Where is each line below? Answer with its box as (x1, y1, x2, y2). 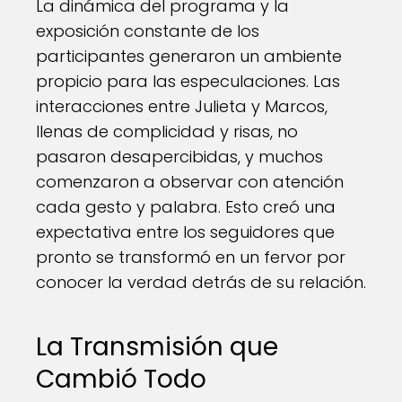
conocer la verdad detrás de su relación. (36, 271, 366, 293)
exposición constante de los (36, 20, 259, 42)
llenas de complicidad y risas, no (36, 120, 298, 143)
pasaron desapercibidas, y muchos (36, 145, 323, 168)
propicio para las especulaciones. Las (36, 70, 340, 92)
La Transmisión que (36, 329, 278, 364)
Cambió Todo (36, 362, 206, 397)
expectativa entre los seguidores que (36, 221, 335, 243)
